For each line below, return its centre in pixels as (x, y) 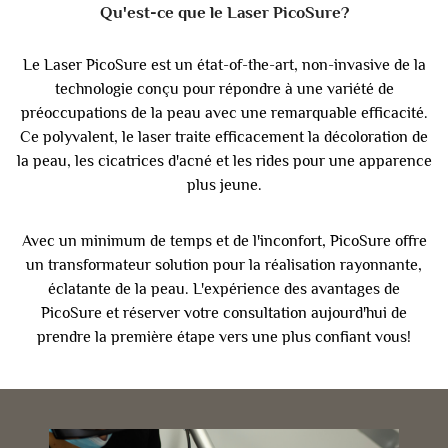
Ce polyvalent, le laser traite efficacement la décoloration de (224, 136)
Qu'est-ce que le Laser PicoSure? (224, 12)
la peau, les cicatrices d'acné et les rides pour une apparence (224, 160)
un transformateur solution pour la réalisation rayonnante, (224, 264)
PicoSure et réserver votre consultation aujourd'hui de (224, 312)
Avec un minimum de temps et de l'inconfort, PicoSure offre (224, 240)
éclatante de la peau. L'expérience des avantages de (224, 288)
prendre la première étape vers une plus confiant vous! (224, 336)
